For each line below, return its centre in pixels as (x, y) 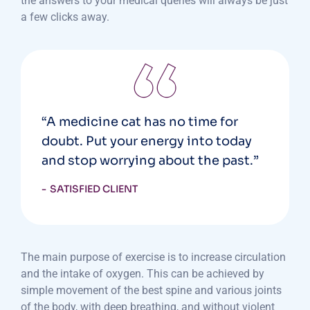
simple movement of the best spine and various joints (151, 291)
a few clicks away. (65, 17)
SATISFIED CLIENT (94, 189)
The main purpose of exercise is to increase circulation (153, 257)
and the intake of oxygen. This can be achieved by (143, 274)
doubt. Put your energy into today (147, 142)
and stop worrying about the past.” (150, 161)
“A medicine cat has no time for (140, 122)
